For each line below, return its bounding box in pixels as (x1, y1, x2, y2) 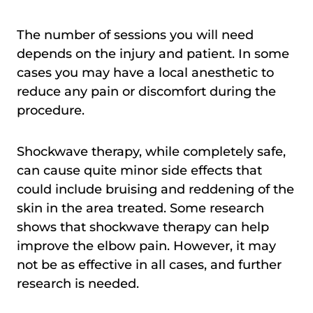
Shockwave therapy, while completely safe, (17, 143, 286, 159)
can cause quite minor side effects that (17, 162, 262, 178)
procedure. (17, 102, 85, 118)
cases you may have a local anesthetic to (17, 64, 274, 80)
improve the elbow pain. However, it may (17, 238, 276, 254)
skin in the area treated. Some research (17, 200, 264, 216)
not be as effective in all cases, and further (17, 256, 282, 272)
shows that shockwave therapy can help (17, 219, 269, 235)
